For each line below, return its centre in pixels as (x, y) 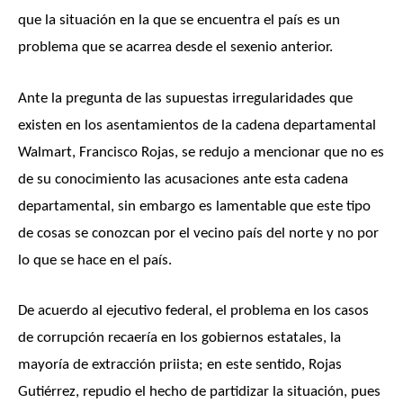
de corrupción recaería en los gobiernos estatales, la (179, 337)
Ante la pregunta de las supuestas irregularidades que (185, 98)
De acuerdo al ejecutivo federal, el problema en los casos (193, 310)
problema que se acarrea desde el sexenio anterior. (175, 48)
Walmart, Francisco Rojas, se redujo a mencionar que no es (201, 152)
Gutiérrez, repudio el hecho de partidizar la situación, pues (199, 391)
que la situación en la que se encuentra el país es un (179, 21)
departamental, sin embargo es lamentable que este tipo (194, 206)
